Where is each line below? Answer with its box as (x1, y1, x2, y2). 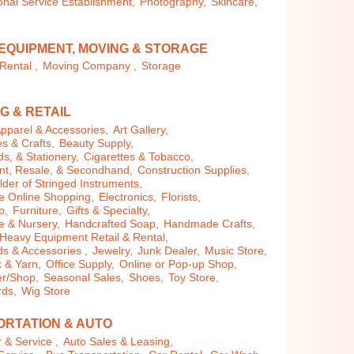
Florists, (161, 190, 201, 203)
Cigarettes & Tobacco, (84, 150, 194, 163)
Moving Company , (43, 60, 137, 72)
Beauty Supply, (59, 137, 134, 149)
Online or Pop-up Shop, (119, 258, 238, 270)
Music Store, (205, 244, 268, 257)
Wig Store (21, 284, 71, 297)
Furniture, (13, 204, 62, 217)
